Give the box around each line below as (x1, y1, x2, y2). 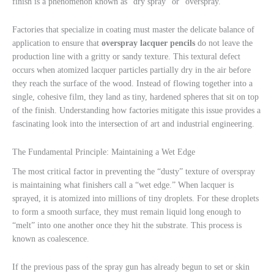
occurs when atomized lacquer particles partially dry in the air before (12, 65, 251, 75)
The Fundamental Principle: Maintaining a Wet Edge (12, 147, 195, 157)
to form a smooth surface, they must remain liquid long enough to (12, 207, 241, 217)
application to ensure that (12, 39, 102, 48)
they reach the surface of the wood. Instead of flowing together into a (12, 79, 253, 89)
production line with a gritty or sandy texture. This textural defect (12, 52, 240, 62)
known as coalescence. (12, 234, 89, 243)
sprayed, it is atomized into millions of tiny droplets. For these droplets (12, 193, 259, 203)
